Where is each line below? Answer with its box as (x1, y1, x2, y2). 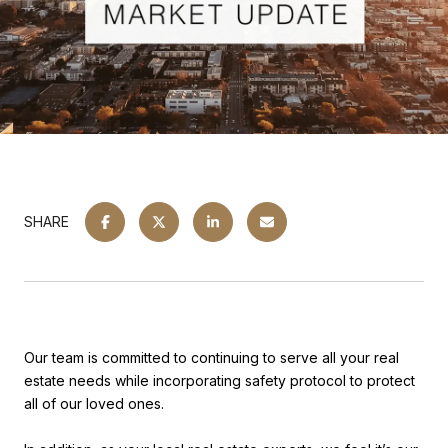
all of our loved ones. (24, 395, 164, 412)
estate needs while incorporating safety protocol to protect (24, 372, 415, 389)
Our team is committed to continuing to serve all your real (24, 349, 399, 366)
